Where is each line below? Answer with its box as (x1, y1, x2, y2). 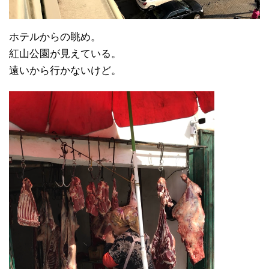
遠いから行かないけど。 (9, 65, 121, 77)
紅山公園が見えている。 (9, 48, 121, 60)
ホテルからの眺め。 (9, 31, 101, 43)
